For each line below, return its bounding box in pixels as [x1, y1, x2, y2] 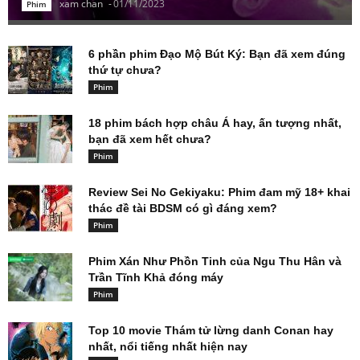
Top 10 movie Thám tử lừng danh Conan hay [88, 324, 333, 337]
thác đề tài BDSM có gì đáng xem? [88, 202, 277, 215]
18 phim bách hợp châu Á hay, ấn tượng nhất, [88, 117, 342, 130]
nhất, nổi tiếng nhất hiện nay [88, 340, 247, 354]
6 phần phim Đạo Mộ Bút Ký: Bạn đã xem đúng [88, 47, 346, 61]
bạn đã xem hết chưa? [88, 133, 211, 146]
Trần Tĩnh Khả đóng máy [88, 271, 223, 284]
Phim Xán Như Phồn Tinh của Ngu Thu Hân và [88, 255, 342, 268]
